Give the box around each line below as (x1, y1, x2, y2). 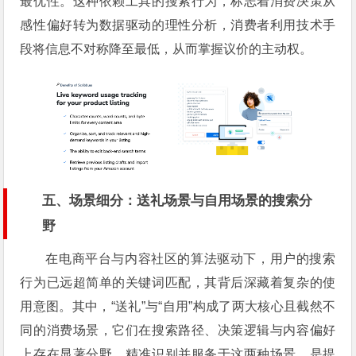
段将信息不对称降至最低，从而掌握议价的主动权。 (20, 41, 313, 56)
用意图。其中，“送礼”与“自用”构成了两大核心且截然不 (20, 300, 336, 314)
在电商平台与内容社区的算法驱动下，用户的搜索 (45, 252, 336, 266)
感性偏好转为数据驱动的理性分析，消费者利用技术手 (20, 17, 336, 32)
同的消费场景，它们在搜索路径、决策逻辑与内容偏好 (20, 323, 336, 338)
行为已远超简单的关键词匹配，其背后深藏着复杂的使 (20, 276, 336, 290)
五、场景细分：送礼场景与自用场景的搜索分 (42, 193, 313, 209)
